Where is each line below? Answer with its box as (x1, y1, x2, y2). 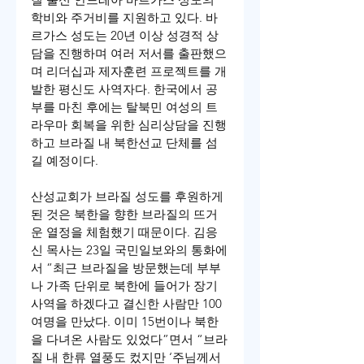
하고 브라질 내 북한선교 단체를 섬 (31, 135, 218, 151)
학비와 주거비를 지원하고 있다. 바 (31, 10, 218, 26)
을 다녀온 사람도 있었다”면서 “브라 (31, 331, 227, 348)
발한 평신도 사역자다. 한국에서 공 (31, 81, 218, 97)
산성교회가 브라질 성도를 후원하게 (31, 188, 227, 205)
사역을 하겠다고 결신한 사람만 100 (31, 296, 222, 312)
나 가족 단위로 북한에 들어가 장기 (31, 278, 221, 294)
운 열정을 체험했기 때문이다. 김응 (31, 224, 218, 240)
